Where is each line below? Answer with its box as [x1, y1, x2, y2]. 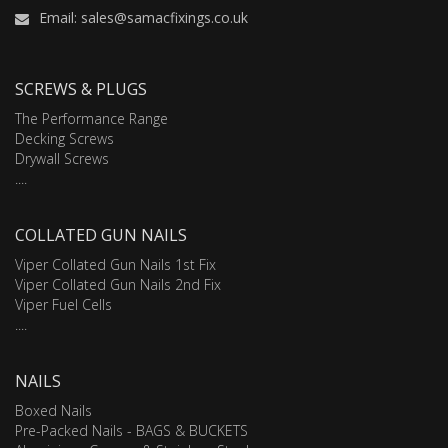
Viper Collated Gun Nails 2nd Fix [15, 274, 221, 294]
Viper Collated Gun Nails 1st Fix [15, 254, 216, 274]
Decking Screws [15, 128, 114, 148]
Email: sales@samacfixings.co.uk [39, 7, 248, 27]
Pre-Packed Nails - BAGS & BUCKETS [15, 420, 248, 440]
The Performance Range [15, 108, 168, 128]
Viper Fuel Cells [15, 294, 112, 314]
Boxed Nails [15, 400, 92, 420]
